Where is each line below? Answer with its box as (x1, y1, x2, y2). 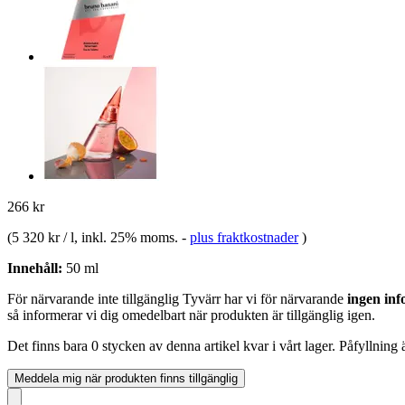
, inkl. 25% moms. (74, 229, 182, 245)
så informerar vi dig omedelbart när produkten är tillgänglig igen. (7, 306, 375, 323)
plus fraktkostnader (190, 229, 298, 245)
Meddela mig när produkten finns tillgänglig (14, 371, 238, 385)
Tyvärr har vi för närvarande (183, 290, 347, 306)
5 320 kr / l (12, 229, 74, 245)
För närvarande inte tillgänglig (7, 290, 183, 306)
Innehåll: (7, 259, 62, 276)
